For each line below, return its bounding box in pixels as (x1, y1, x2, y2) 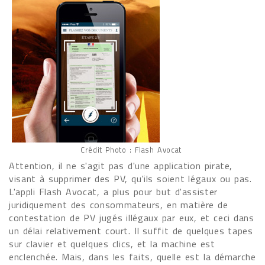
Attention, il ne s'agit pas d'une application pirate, (9, 159, 233, 173)
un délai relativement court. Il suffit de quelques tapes (9, 224, 253, 238)
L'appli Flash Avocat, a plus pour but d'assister (9, 185, 218, 199)
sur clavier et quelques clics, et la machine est (9, 237, 215, 251)
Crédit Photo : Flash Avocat (80, 144, 182, 156)
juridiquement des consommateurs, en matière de (9, 198, 228, 212)
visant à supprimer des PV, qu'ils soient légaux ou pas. (9, 172, 252, 186)
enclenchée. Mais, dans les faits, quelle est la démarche (9, 250, 256, 264)
